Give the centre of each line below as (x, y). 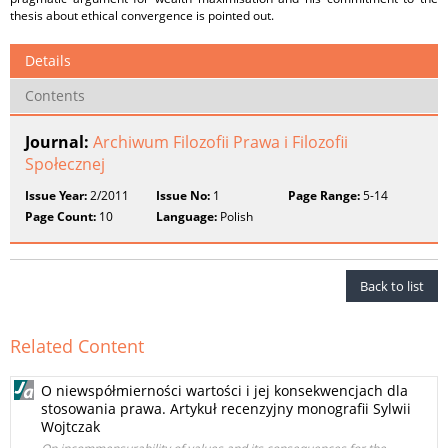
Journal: (59, 142)
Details (48, 60)
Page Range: (323, 195)
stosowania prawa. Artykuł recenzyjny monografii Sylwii (226, 408)
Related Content (77, 346)
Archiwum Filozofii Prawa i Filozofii (220, 142)
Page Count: (60, 216)
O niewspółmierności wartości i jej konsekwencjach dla (224, 390)
